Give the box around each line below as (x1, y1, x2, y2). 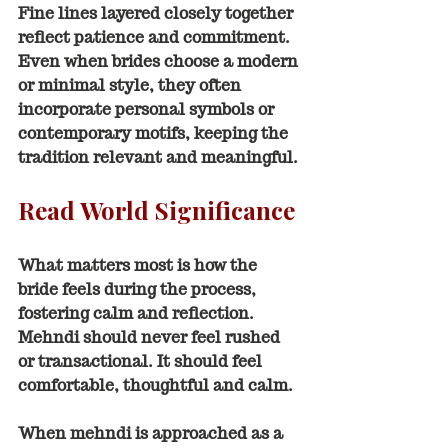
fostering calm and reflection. (18, 303, 258, 324)
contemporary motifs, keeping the (18, 123, 292, 144)
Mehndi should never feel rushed (18, 327, 284, 348)
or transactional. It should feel (18, 351, 266, 372)
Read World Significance (18, 194, 295, 226)
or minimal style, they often (18, 75, 245, 96)
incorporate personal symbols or (18, 99, 278, 120)
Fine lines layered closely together (18, 3, 297, 24)
